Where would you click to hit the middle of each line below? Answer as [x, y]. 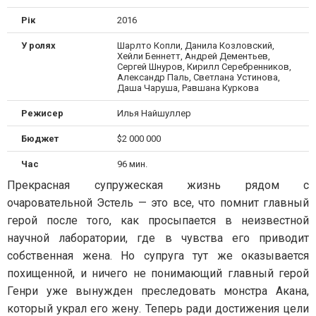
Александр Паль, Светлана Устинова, [198, 77]
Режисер [42, 113]
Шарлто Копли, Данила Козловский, [195, 45]
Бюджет [40, 138]
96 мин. [132, 164]
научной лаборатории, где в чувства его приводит [158, 238]
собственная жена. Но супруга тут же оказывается [158, 255]
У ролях [38, 45]
